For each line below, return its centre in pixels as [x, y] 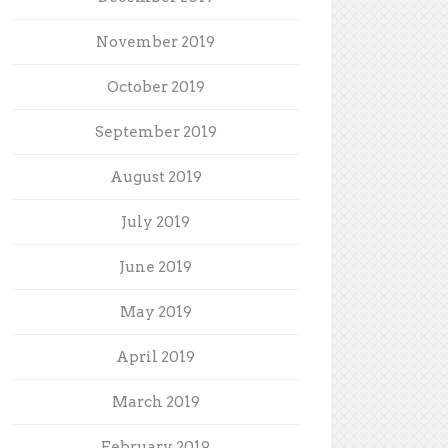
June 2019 [156, 266]
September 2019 [155, 131]
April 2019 [156, 356]
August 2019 [155, 176]
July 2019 [156, 221]
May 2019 [155, 311]
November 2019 [156, 41]
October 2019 [155, 86]
